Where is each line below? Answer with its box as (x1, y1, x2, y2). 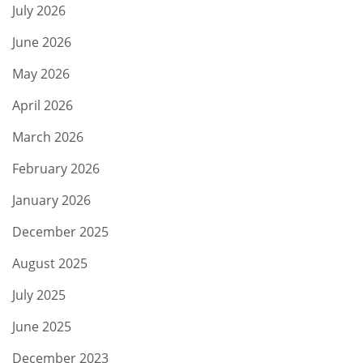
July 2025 (12, 285, 66, 304)
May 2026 (12, 64, 70, 83)
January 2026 (12, 190, 91, 209)
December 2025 (12, 222, 109, 241)
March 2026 (12, 127, 83, 146)
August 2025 (12, 254, 88, 272)
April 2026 (12, 96, 73, 114)
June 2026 (12, 32, 71, 51)
